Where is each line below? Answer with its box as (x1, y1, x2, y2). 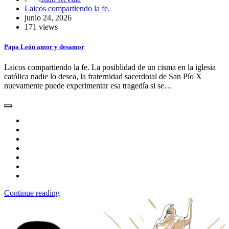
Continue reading (4, 188, 60, 197)
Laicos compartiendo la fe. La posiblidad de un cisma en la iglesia (4, 62, 216, 72)
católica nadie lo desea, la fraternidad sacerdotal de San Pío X (4, 72, 202, 81)
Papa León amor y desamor (4, 43, 84, 51)
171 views (25, 22, 58, 32)
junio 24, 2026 (25, 13, 72, 22)
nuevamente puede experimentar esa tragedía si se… (4, 81, 172, 90)
